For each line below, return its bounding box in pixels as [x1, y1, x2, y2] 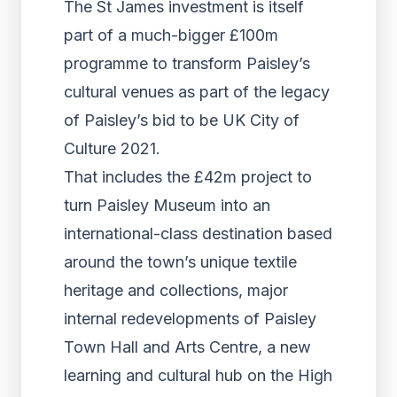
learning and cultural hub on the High [64, 366, 332, 385]
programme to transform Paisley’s [64, 54, 310, 73]
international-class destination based [64, 224, 332, 243]
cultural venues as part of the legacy [64, 82, 330, 101]
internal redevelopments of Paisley [64, 309, 316, 328]
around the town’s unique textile [64, 253, 297, 271]
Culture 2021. [64, 139, 160, 158]
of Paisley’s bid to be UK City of [64, 111, 300, 129]
